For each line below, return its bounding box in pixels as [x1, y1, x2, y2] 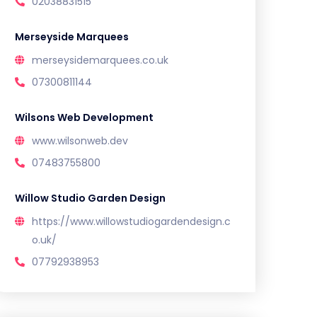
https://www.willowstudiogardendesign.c [32, 214, 231, 229]
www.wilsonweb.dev [32, 134, 128, 148]
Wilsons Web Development [15, 110, 154, 125]
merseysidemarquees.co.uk [32, 53, 168, 67]
